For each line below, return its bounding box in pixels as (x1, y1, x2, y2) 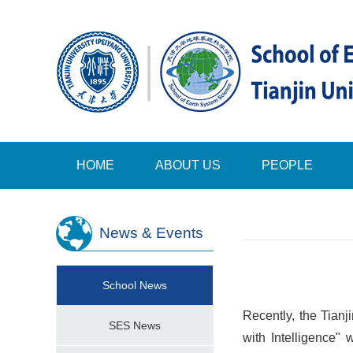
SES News (109, 319, 161, 332)
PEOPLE (262, 158, 313, 172)
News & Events (99, 225, 203, 241)
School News (102, 279, 167, 292)
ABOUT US (155, 158, 221, 172)
